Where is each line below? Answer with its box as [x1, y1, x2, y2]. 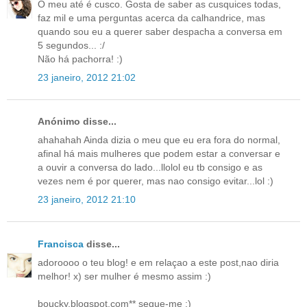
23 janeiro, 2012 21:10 [38, 194, 136, 206]
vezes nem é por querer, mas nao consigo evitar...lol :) [38, 175, 273, 187]
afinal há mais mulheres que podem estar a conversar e [38, 148, 280, 160]
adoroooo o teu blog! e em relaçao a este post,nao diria [38, 256, 279, 268]
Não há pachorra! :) [38, 53, 123, 64]
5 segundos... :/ [38, 39, 105, 51]
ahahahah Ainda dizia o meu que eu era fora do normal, [38, 134, 280, 146]
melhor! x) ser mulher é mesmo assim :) [38, 270, 211, 282]
